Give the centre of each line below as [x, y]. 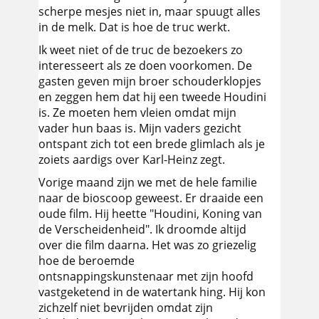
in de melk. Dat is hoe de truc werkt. [134, 27]
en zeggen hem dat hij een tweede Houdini [152, 97]
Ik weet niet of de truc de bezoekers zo [141, 50]
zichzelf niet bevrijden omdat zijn [126, 308]
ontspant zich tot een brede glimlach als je [152, 144]
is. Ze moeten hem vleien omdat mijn [137, 113]
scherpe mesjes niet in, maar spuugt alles [150, 11]
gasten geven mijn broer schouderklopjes [150, 81]
